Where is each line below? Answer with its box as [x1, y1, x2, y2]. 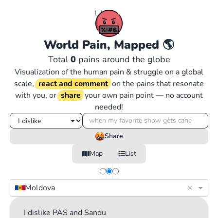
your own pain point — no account [83, 90, 203, 101]
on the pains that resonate [110, 78, 204, 89]
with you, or [15, 90, 58, 101]
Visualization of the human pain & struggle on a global [15, 67, 203, 77]
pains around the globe [75, 54, 170, 65]
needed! [95, 102, 123, 112]
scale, [14, 78, 36, 89]
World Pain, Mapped [44, 37, 163, 53]
